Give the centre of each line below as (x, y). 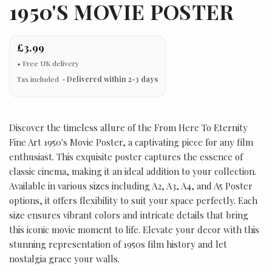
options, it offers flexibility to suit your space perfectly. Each (133, 200)
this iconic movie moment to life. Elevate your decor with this (134, 229)
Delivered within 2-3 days (112, 79)
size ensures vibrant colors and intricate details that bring (129, 215)
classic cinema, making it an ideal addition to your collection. (133, 171)
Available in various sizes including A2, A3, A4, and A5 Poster (131, 186)
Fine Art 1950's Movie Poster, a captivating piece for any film (131, 142)
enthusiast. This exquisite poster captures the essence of (126, 157)
